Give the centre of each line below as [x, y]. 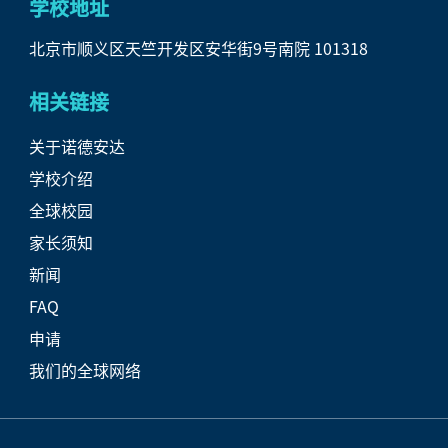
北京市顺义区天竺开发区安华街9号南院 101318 [199, 47]
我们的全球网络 [85, 369]
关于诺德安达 [77, 145]
